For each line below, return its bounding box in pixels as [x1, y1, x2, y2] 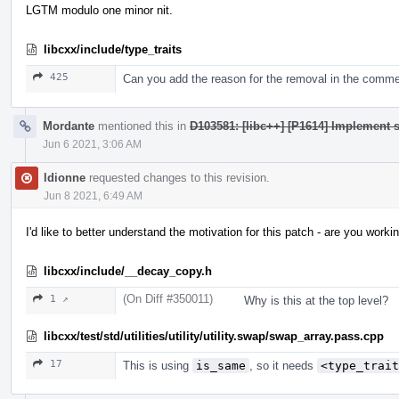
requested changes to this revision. [85, 170, 270, 184]
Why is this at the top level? [244, 293, 388, 307]
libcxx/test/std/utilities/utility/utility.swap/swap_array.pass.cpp [44, 329, 384, 343]
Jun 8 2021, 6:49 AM [44, 189, 142, 202]
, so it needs [249, 358, 317, 372]
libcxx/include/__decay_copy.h [44, 264, 212, 278]
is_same [196, 358, 246, 372]
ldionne [44, 170, 85, 184]
